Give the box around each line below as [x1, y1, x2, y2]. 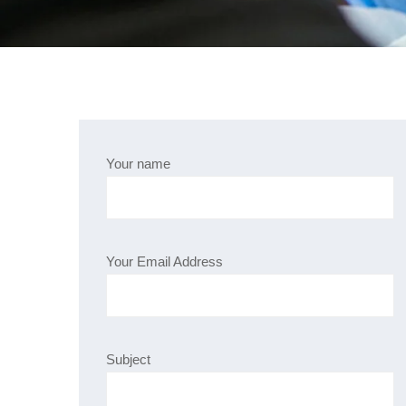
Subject [106, 352, 150, 367]
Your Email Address [106, 254, 223, 269]
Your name [106, 156, 170, 171]
